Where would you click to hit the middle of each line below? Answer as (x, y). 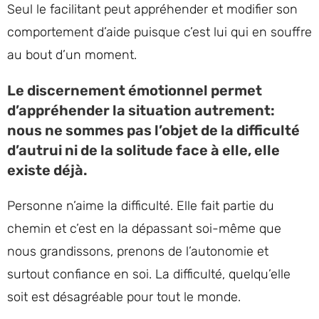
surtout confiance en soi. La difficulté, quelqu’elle (149, 274)
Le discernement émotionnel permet (135, 90)
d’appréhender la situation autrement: (141, 110)
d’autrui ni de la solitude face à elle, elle (143, 150)
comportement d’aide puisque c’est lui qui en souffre (159, 32)
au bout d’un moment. (72, 55)
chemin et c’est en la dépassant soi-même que (144, 229)
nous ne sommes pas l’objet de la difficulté (153, 130)
